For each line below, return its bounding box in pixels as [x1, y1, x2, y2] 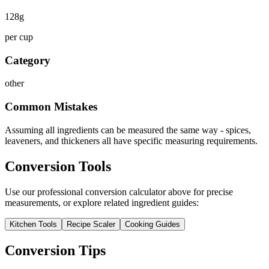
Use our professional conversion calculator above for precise [5, 186, 233, 197]
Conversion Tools [5, 158, 111, 174]
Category [5, 53, 50, 67]
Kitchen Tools [10, 219, 57, 229]
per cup [5, 31, 33, 42]
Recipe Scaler [67, 219, 115, 229]
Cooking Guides [125, 219, 180, 229]
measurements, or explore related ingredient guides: [5, 197, 199, 208]
